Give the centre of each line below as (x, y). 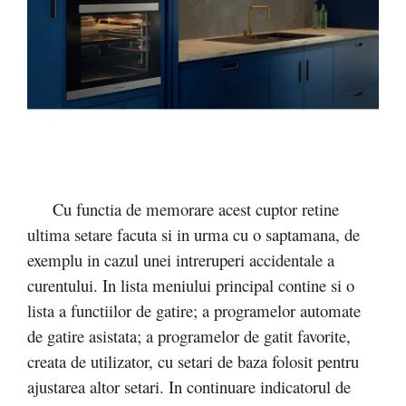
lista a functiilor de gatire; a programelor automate (194, 310)
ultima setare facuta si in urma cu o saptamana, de (193, 234)
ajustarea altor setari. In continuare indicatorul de (189, 386)
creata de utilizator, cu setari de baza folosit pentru (193, 361)
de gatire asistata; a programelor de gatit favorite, (189, 335)
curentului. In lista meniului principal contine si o (191, 285)
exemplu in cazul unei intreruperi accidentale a (181, 259)
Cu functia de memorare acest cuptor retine (183, 208)
